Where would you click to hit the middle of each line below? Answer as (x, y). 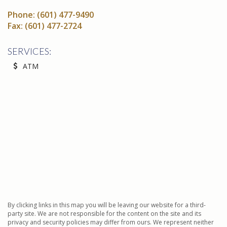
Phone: (22, 14)
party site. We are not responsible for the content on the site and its (104, 214)
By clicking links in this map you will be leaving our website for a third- (107, 205)
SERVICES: (29, 51)
